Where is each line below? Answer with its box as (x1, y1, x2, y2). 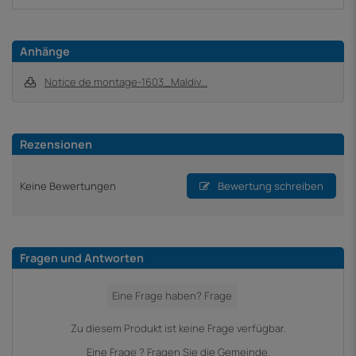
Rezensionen (20, 137, 92, 153)
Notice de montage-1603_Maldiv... (44, 75, 207, 90)
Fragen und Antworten (20, 250, 144, 266)
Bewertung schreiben (215, 178, 323, 193)
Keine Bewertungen (20, 178, 116, 193)
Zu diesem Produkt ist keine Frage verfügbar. (70, 321, 286, 336)
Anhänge (20, 44, 70, 60)
